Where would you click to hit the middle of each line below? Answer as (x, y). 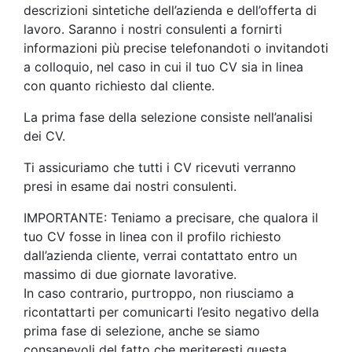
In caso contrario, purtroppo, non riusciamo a (159, 293)
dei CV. (44, 136)
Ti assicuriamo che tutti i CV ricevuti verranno (160, 167)
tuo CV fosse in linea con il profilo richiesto (152, 236)
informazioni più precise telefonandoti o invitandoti (176, 48)
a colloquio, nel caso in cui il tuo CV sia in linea (163, 67)
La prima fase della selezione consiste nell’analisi (168, 117)
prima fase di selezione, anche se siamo (142, 331)
